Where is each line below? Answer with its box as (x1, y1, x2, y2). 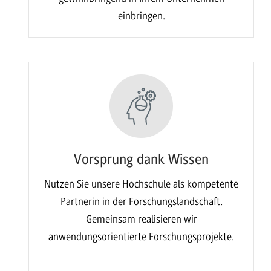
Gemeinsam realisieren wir (85, 212, 197, 225)
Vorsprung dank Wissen (74, 151, 209, 168)
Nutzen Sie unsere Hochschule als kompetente (44, 177, 239, 190)
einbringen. (117, 10, 165, 22)
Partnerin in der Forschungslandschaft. (60, 195, 223, 207)
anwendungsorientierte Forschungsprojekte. (48, 230, 235, 243)
